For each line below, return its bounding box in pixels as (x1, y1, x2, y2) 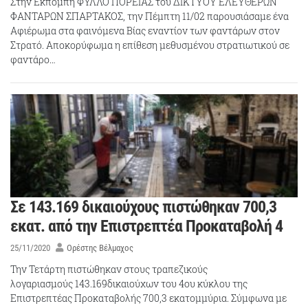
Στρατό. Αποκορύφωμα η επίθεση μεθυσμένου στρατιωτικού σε (10, 38, 289, 52)
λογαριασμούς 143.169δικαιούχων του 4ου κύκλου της (10, 276, 247, 290)
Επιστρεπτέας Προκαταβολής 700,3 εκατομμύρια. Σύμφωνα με (10, 291, 287, 305)
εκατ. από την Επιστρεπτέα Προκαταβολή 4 (10, 217, 283, 236)
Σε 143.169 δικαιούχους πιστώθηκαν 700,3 (10, 197, 276, 217)
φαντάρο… (10, 53, 56, 67)
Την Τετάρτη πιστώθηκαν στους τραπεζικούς (10, 262, 208, 276)
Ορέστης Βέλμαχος (66, 243, 133, 254)
